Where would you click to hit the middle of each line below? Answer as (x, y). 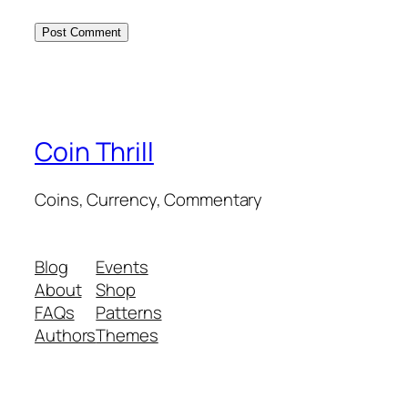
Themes (127, 335)
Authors (66, 335)
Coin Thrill (94, 152)
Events (122, 266)
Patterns (129, 312)
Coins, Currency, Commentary (149, 200)
